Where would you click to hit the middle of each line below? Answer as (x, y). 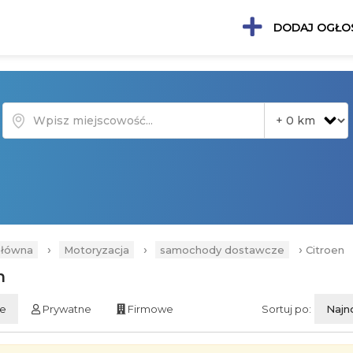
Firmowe (149, 309)
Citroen (327, 250)
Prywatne (66, 309)
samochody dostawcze (222, 250)
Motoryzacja (97, 250)
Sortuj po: (286, 309)
